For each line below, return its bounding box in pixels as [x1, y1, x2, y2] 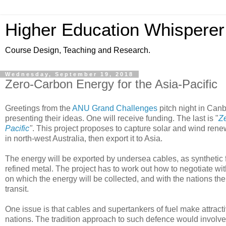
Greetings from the [5, 103, 72, 112]
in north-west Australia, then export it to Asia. [5, 134, 162, 143]
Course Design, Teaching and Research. [5, 46, 150, 54]
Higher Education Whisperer [5, 20, 224, 39]
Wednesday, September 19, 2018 [5, 71, 134, 77]
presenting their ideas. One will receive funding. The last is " [5, 114, 218, 123]
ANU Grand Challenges [72, 103, 157, 112]
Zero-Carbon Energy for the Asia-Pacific [5, 77, 217, 91]
